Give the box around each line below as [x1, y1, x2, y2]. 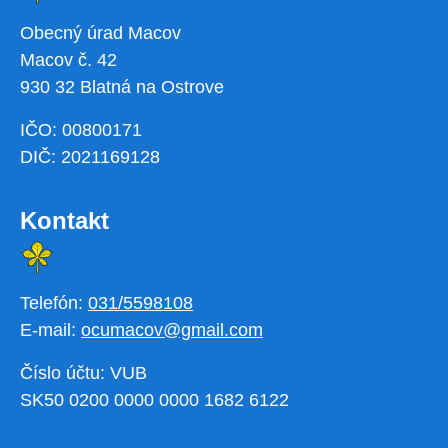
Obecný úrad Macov [20, 23, 181, 44]
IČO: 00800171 [20, 120, 142, 141]
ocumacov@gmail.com [81, 320, 263, 341]
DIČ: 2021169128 [20, 147, 160, 168]
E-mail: [20, 320, 81, 341]
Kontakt [20, 207, 109, 235]
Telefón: [20, 293, 88, 314]
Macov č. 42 [20, 50, 117, 71]
